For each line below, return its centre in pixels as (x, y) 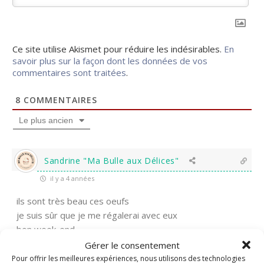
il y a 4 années (71, 178)
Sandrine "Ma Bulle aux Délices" (112, 160)
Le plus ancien (46, 120)
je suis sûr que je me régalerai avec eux (97, 215)
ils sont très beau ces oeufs (73, 201)
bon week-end (46, 229)
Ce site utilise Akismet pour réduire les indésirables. (118, 49)
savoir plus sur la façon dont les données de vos (110, 60)
